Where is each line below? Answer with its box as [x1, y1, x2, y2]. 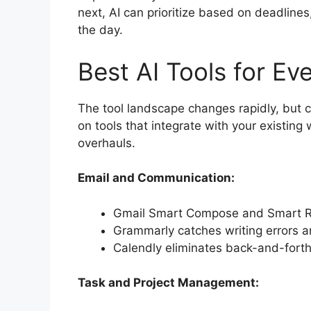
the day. [78, 23, 123, 37]
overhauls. [78, 135, 135, 150]
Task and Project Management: [78, 276, 259, 290]
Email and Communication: [78, 171, 235, 185]
